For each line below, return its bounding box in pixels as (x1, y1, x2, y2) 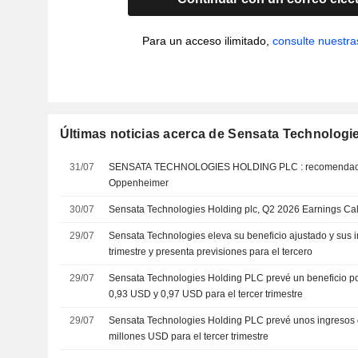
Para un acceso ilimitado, (141, 34, 272, 47)
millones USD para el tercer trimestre (109, 331, 269, 342)
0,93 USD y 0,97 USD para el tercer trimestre (109, 288, 304, 300)
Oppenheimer (109, 177, 169, 189)
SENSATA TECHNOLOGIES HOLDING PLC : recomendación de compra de (109, 161, 306, 173)
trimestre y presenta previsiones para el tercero (109, 246, 313, 257)
